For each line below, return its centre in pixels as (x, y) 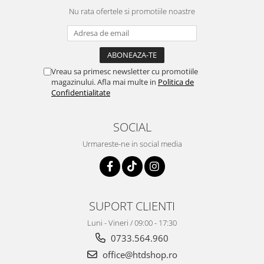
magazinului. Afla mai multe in (105, 82)
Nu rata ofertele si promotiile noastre (132, 11)
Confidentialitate (81, 92)
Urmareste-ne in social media (132, 143)
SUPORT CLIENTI (132, 205)
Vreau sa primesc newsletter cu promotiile (125, 71)
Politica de (176, 82)
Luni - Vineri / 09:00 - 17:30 (132, 222)
